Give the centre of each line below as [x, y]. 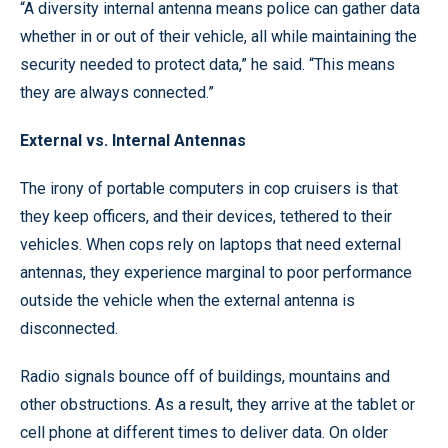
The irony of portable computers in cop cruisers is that [209, 188]
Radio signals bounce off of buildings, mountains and [205, 376]
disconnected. [69, 328]
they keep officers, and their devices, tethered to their [206, 216]
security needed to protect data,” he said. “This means [207, 64]
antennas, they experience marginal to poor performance [216, 272]
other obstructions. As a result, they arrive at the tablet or [217, 404]
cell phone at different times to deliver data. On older [204, 432]
